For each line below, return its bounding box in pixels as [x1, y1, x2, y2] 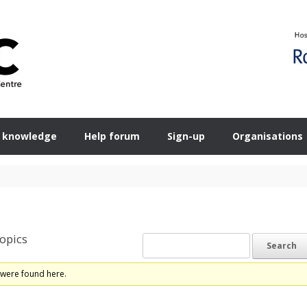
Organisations [232, 130, 303, 143]
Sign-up [167, 130, 205, 143]
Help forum [84, 130, 140, 143]
